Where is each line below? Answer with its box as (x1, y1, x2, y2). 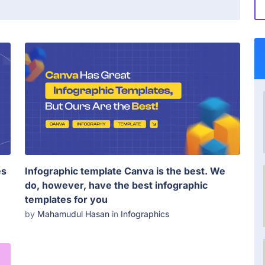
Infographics (121, 209, 169, 219)
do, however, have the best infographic (25, 179, 208, 192)
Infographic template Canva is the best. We (25, 165, 225, 177)
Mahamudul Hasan (37, 209, 109, 219)
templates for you (25, 193, 108, 206)
